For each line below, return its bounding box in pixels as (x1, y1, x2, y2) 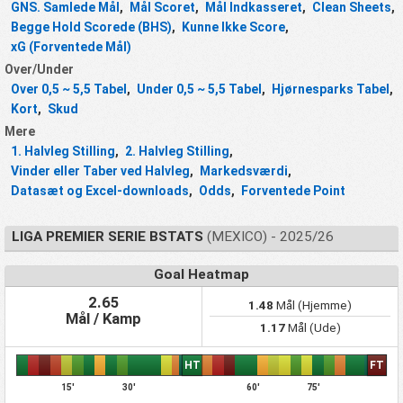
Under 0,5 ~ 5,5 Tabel (137, 82, 262, 97)
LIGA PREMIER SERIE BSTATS (11, 228, 203, 246)
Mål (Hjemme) (273, 299, 352, 313)
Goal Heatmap (154, 266, 249, 283)
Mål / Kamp (66, 309, 141, 328)
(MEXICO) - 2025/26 (202, 228, 334, 246)
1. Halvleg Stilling (11, 144, 115, 159)
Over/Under (4, 62, 74, 77)
